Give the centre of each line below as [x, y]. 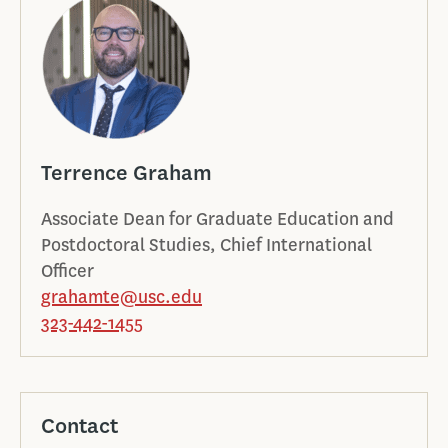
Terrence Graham [126, 172]
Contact [79, 425]
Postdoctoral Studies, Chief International [206, 245]
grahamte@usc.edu [121, 297]
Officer [67, 271]
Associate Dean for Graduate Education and [217, 219]
